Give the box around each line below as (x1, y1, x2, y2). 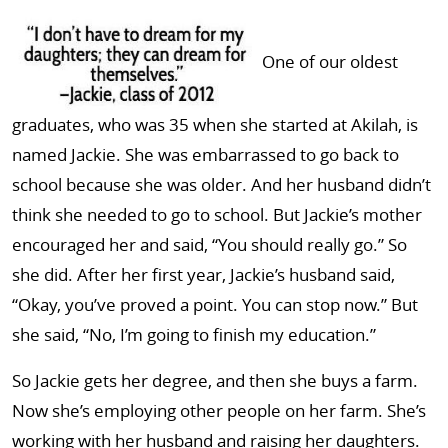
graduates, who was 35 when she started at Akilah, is (12, 113, 418, 136)
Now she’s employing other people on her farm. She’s (12, 399, 426, 422)
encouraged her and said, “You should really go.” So (12, 233, 407, 256)
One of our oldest (262, 50, 398, 74)
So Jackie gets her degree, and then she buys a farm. (12, 369, 418, 392)
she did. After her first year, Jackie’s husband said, (12, 263, 395, 286)
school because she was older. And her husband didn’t (12, 173, 431, 196)
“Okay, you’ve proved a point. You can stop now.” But (12, 293, 418, 316)
